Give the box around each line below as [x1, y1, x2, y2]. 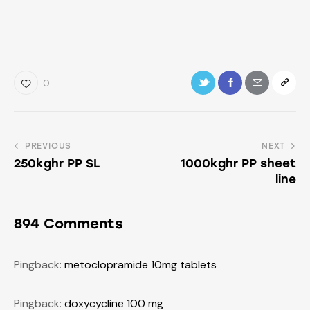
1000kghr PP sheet [181, 156, 296, 170]
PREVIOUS [24, 140, 72, 151]
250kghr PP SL [14, 156, 100, 170]
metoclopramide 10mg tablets [64, 257, 217, 272]
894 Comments [14, 215, 123, 232]
